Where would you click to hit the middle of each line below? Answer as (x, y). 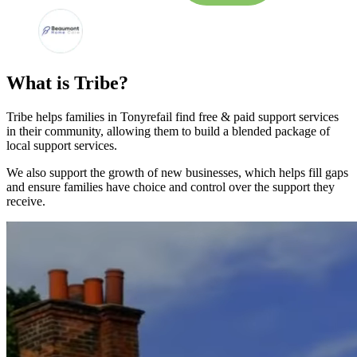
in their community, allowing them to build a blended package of (168, 131)
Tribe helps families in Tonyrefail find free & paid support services (173, 116)
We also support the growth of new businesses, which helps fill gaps (177, 172)
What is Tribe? (67, 82)
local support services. (62, 145)
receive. (26, 201)
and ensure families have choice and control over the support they (171, 186)
